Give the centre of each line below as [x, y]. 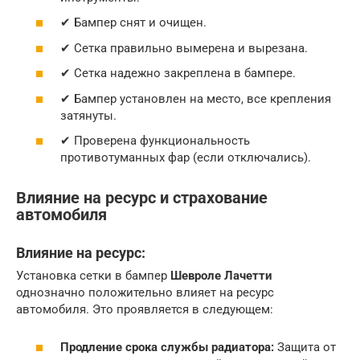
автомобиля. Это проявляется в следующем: [145, 310]
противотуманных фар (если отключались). [186, 157]
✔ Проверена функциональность [155, 141]
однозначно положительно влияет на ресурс [145, 293]
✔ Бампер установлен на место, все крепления [196, 98]
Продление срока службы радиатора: [167, 347]
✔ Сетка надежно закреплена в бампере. [178, 73]
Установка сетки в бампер [93, 276]
